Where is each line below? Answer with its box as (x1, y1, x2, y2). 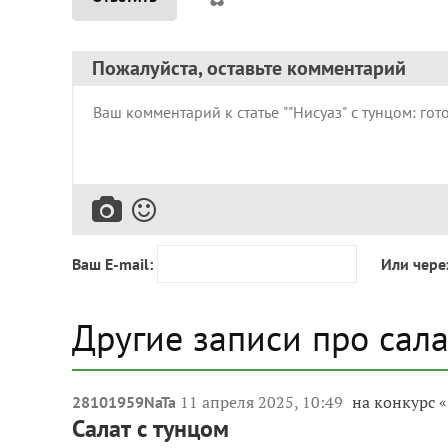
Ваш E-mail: (72, 253, 153, 274)
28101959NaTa (72, 391, 176, 412)
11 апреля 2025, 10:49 (180, 390, 347, 413)
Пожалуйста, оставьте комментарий (92, 54, 406, 81)
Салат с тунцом (72, 412, 229, 444)
